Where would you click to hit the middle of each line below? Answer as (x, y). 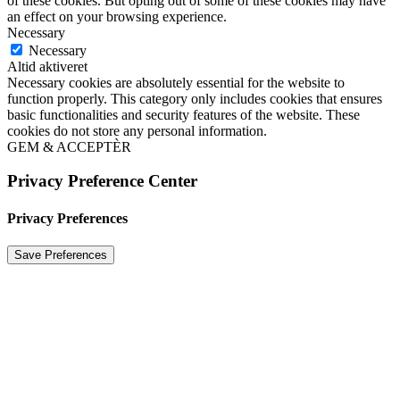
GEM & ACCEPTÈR (69, 146)
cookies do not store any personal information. (137, 130)
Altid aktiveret (47, 66)
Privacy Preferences (67, 218)
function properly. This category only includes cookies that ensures (195, 98)
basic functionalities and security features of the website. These (183, 114)
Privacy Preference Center (102, 181)
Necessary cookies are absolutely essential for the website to (176, 82)
